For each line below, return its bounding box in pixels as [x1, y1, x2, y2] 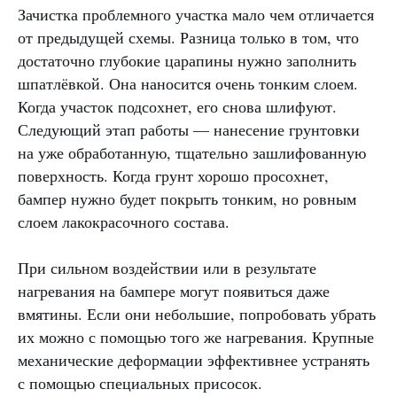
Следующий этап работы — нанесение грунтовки [18, 119, 360, 141]
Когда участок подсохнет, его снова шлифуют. [18, 96, 337, 118]
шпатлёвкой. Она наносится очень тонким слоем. [18, 73, 358, 95]
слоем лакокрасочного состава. [18, 211, 230, 233]
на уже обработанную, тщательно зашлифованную [18, 142, 366, 164]
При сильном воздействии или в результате [18, 257, 316, 279]
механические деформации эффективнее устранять [18, 349, 370, 371]
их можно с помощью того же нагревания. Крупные [18, 326, 374, 348]
